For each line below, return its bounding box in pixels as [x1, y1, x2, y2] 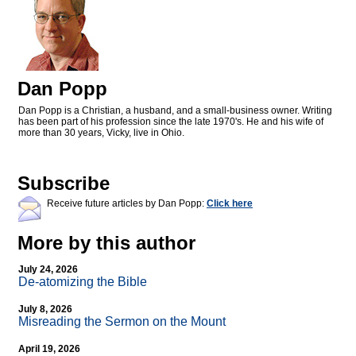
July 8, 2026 [18, 304, 72, 315]
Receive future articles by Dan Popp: [47, 198, 207, 210]
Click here [207, 198, 253, 210]
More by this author [17, 232, 195, 254]
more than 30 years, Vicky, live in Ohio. [18, 127, 184, 139]
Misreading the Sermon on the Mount [18, 315, 226, 329]
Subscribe [17, 172, 110, 195]
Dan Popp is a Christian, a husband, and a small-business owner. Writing [18, 105, 332, 117]
